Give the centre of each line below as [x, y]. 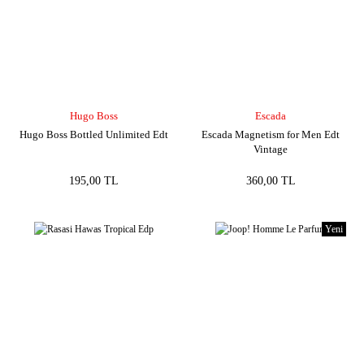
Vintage [271, 149]
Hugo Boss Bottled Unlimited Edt [93, 134]
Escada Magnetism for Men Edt [271, 134]
